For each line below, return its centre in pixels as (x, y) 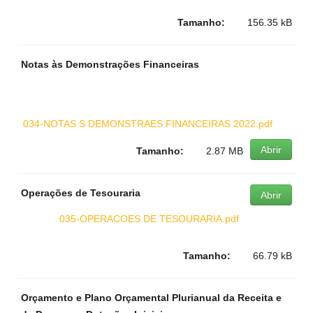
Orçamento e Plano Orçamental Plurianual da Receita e (151, 298)
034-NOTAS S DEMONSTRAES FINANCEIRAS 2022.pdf (148, 124)
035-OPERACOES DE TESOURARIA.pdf (149, 219)
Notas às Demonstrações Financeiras (110, 64)
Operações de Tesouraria (81, 193)
